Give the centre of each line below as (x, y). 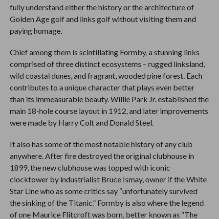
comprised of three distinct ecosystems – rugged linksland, (107, 64)
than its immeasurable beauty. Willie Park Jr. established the (109, 99)
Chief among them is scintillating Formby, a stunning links (104, 52)
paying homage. (36, 30)
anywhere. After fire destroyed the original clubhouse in (102, 155)
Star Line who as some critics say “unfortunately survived (103, 191)
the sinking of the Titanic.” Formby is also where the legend (107, 202)
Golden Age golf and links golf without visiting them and (103, 19)
